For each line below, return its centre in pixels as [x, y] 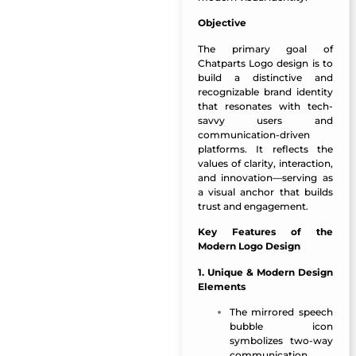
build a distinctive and [265, 77]
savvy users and [265, 120]
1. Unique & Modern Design [265, 272]
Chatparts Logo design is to [265, 63]
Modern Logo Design [249, 246]
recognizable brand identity [265, 91]
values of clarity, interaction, [265, 163]
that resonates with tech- [265, 106]
